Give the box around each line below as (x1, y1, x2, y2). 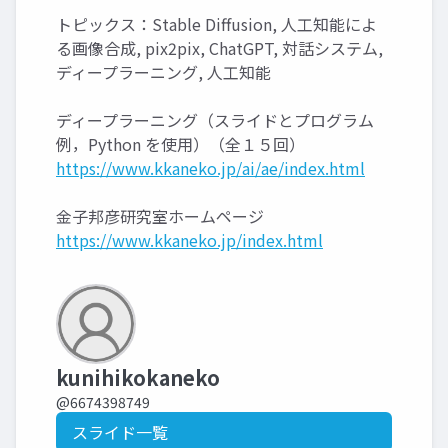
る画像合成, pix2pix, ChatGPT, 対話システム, (56, 36, 383, 60)
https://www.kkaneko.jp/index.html (56, 228, 323, 252)
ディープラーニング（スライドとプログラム (56, 108, 374, 132)
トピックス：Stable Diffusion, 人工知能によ (56, 12, 377, 36)
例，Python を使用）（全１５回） (56, 132, 305, 156)
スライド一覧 (72, 420, 168, 444)
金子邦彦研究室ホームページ (56, 204, 264, 228)
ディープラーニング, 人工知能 (56, 60, 271, 84)
